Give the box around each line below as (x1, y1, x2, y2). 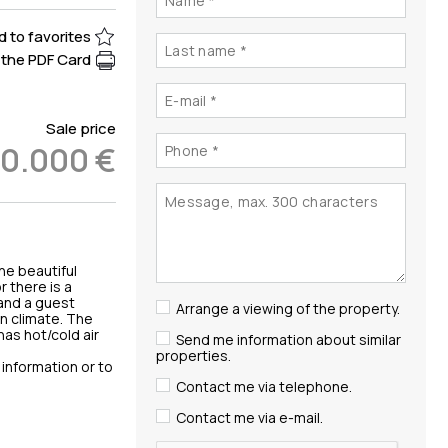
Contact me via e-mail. (176, 407, 323, 427)
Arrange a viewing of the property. (176, 298, 400, 318)
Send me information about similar (176, 329, 401, 349)
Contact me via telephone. (176, 376, 352, 396)
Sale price (46, 117, 116, 139)
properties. (156, 345, 231, 365)
